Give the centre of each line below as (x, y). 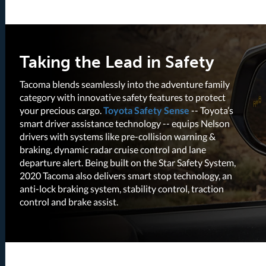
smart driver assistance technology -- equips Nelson (125, 123)
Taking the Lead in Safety (117, 62)
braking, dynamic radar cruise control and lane (113, 149)
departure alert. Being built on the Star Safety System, (128, 162)
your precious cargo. (62, 110)
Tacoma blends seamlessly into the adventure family (125, 84)
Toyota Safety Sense (147, 110)
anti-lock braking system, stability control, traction (122, 188)
